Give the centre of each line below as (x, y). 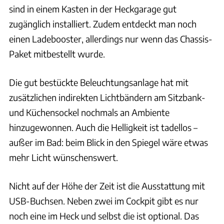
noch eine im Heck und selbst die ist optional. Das (104, 215)
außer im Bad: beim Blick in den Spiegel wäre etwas (108, 142)
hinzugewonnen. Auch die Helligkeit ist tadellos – (103, 127)
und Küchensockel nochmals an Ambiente (89, 112)
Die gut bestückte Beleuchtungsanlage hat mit (99, 82)
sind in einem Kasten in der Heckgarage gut (93, 8)
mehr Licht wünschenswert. (63, 157)
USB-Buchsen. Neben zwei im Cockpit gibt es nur (104, 200)
